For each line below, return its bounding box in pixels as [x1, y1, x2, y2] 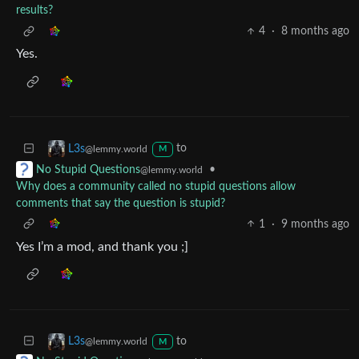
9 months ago [281, 218, 349, 230]
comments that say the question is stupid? [16, 197, 225, 209]
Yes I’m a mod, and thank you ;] [16, 240, 188, 253]
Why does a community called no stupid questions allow [16, 180, 296, 192]
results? [16, 5, 53, 17]
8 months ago [281, 26, 349, 38]
